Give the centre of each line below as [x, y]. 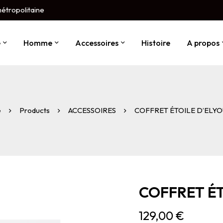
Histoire [156, 43]
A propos [203, 43]
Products [35, 110]
